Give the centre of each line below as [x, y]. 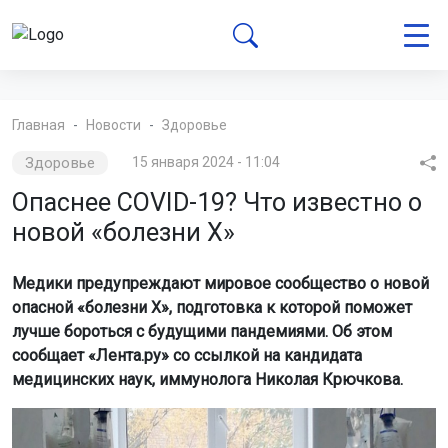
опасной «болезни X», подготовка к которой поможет [212, 307]
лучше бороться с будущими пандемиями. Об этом [202, 331]
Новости [113, 125]
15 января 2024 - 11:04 [205, 162]
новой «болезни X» [123, 232]
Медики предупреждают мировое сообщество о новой [220, 283]
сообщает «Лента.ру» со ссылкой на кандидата [187, 355]
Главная [38, 125]
